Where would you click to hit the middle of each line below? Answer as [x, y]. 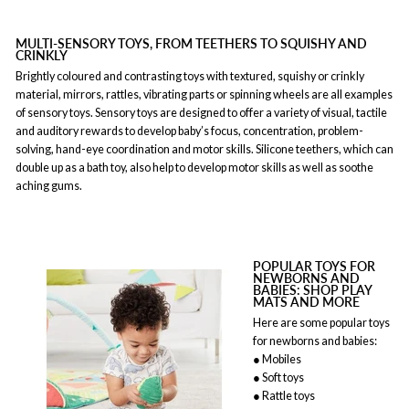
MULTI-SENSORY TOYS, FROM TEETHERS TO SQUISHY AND [191, 43]
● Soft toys [278, 378]
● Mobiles [277, 360]
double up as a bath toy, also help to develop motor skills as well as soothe [194, 168]
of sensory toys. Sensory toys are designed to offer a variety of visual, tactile [201, 113]
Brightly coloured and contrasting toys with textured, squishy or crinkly [190, 77]
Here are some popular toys [321, 323]
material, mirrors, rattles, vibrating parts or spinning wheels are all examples [204, 95]
